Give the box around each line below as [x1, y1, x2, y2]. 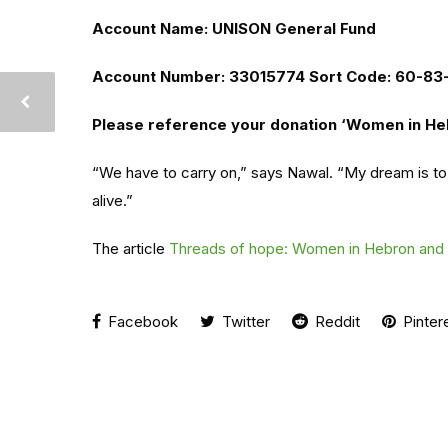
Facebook [104, 312, 178, 331]
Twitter [218, 312, 270, 331]
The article [92, 239, 169, 258]
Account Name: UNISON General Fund [92, 19, 376, 38]
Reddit [311, 312, 360, 331]
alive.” [92, 191, 133, 210]
